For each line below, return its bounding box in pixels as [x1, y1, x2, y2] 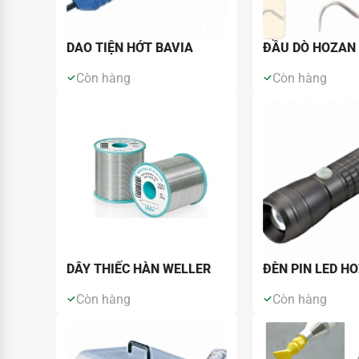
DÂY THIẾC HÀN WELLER [67, 260, 212, 276]
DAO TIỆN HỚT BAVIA [67, 39, 194, 55]
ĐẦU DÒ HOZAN [262, 39, 356, 55]
